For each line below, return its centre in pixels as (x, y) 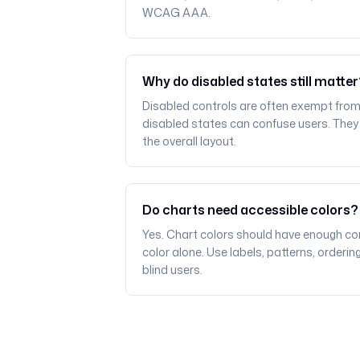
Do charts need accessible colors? (250, 210)
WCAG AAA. (176, 12)
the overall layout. (189, 141)
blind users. (172, 270)
